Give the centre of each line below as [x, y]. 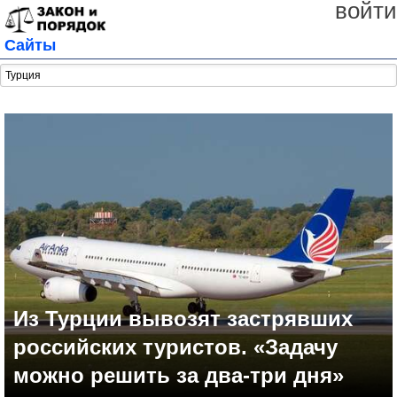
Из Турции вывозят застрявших [183, 319]
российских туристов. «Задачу [175, 347]
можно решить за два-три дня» [179, 376]
